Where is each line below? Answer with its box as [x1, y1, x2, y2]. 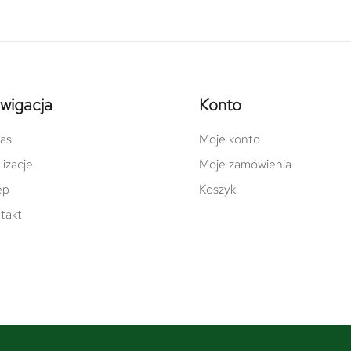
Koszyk [199, 180, 236, 197]
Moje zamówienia [199, 155, 291, 172]
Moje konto [199, 130, 260, 147]
